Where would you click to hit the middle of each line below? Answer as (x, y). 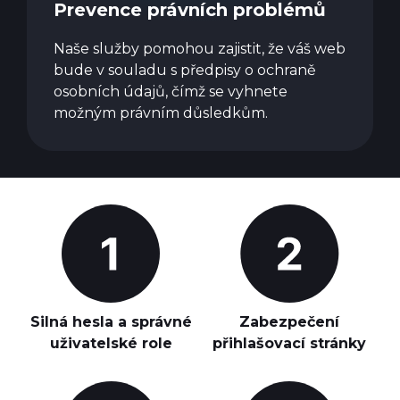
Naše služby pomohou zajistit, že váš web (200, 49)
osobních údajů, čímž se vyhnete (171, 92)
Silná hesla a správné (111, 322)
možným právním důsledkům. (161, 113)
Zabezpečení (289, 322)
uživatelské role (111, 343)
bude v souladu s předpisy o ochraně (185, 70)
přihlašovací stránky (289, 343)
